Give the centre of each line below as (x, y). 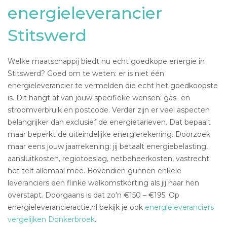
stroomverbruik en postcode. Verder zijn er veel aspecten (109, 110)
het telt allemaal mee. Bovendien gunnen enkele (94, 171)
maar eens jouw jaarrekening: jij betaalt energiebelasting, (108, 146)
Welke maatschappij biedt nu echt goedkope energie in (106, 61)
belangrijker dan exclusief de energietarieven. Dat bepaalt (109, 122)
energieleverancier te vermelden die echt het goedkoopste (113, 85)
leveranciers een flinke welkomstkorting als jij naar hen (103, 183)
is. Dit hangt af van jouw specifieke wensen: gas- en (99, 98)
